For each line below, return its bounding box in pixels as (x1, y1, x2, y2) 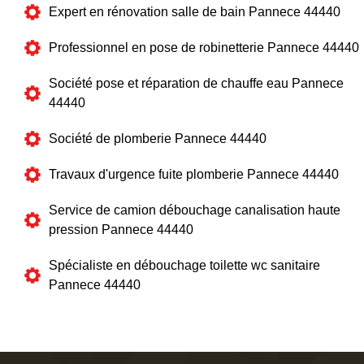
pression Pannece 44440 (49, 223, 193, 237)
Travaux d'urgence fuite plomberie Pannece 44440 (49, 167, 339, 182)
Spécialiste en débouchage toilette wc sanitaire (49, 258, 320, 273)
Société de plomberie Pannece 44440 (49, 132, 266, 146)
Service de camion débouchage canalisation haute (49, 203, 340, 218)
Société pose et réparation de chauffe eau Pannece (49, 76, 344, 91)
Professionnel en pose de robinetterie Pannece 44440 (49, 41, 359, 55)
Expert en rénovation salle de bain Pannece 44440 (49, 5, 340, 19)
